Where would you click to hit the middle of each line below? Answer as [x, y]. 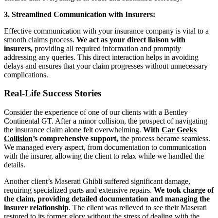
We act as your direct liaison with [131, 39]
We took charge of [184, 190]
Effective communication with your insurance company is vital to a [106, 31]
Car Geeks [179, 130]
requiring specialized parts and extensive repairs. [79, 190]
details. [15, 165]
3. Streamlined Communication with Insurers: [80, 14]
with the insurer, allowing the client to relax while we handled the [104, 156]
